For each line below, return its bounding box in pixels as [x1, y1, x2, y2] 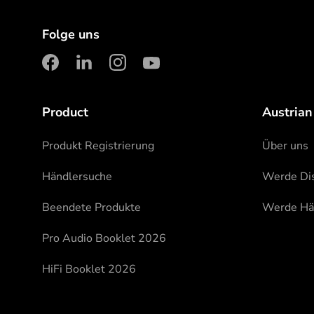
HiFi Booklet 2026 [42, 261, 136, 277]
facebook [49, 65, 118, 88]
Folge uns [42, 26, 100, 43]
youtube [150, 65, 211, 88]
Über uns [262, 138, 308, 153]
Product [42, 104, 88, 121]
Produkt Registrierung [42, 138, 154, 153]
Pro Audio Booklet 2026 [42, 231, 166, 246]
